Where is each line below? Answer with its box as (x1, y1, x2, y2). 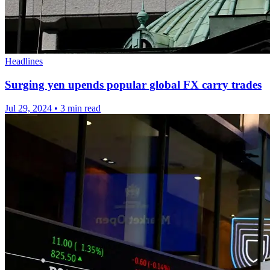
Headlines (5, 56, 43, 67)
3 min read (60, 102, 101, 113)
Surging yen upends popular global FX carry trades (5, 78, 262, 91)
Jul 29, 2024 (5, 102, 52, 113)
